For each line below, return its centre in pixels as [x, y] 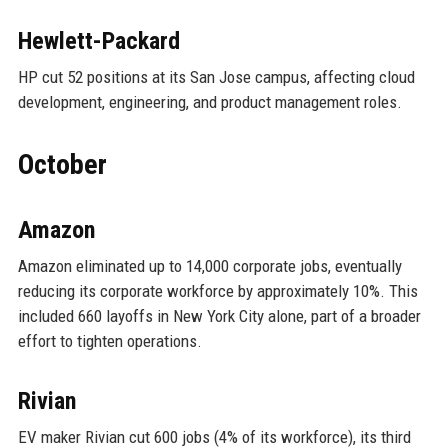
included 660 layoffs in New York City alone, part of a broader [219, 315]
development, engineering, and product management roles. [209, 101]
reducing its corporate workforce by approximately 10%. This [217, 290]
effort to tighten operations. [109, 340]
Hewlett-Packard [98, 40]
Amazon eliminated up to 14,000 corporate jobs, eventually [209, 265]
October [62, 164]
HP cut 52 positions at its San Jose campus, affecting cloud [216, 76]
